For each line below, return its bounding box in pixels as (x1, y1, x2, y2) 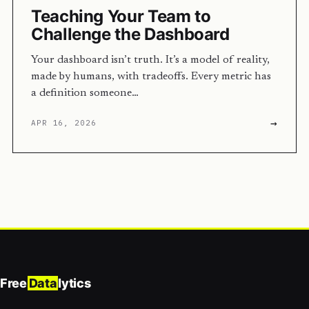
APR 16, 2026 (31, 118, 97, 128)
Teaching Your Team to (31, 6, 211, 26)
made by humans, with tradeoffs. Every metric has (31, 71, 271, 82)
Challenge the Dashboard (31, 24, 230, 44)
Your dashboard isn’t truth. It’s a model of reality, (31, 54, 270, 66)
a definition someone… (31, 88, 139, 99)
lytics (58, 276, 91, 290)
